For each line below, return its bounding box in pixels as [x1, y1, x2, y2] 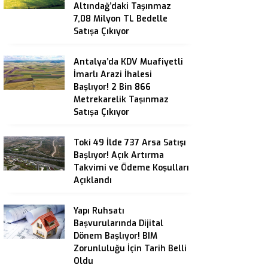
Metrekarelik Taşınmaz [74, 94, 169, 105]
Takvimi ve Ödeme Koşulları [74, 162, 189, 173]
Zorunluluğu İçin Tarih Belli [74, 243, 187, 254]
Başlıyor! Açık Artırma [74, 150, 164, 161]
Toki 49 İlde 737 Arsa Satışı [74, 137, 186, 148]
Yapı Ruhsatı [74, 205, 124, 217]
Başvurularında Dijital [74, 218, 163, 229]
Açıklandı [74, 175, 112, 186]
